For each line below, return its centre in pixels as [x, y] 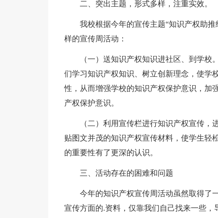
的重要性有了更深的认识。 [111, 153]
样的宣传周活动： [95, 39]
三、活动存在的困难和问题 [126, 173]
